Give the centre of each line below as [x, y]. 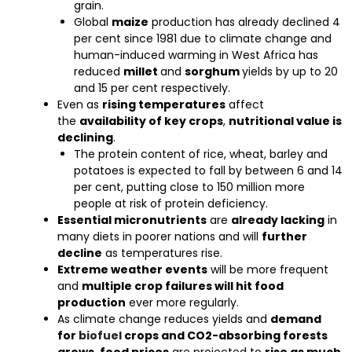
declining [85, 137]
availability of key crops [151, 121]
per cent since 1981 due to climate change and [203, 38]
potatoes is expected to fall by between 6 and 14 [208, 170]
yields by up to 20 [290, 71]
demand [296, 319]
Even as [80, 104]
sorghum [213, 71]
